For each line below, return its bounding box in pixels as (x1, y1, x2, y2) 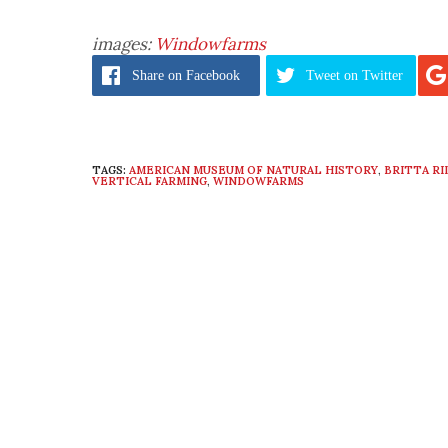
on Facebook (168, 68, 240, 84)
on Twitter (344, 68, 403, 84)
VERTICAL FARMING (92, 174, 207, 189)
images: (92, 33, 155, 56)
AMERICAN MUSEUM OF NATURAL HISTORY (129, 163, 378, 178)
